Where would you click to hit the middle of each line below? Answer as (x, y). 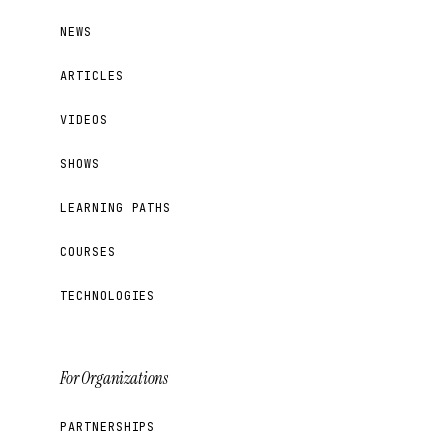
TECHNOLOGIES (108, 295)
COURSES (88, 251)
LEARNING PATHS (116, 207)
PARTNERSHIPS (108, 426)
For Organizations (114, 378)
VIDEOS (84, 119)
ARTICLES (92, 75)
